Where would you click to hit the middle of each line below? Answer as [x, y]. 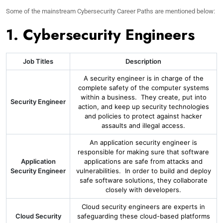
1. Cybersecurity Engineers [100, 35]
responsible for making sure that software [143, 152]
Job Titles [38, 61]
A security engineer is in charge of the [143, 78]
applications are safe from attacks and [143, 161]
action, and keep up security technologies [143, 107]
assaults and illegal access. [143, 125]
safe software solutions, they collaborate [143, 180]
